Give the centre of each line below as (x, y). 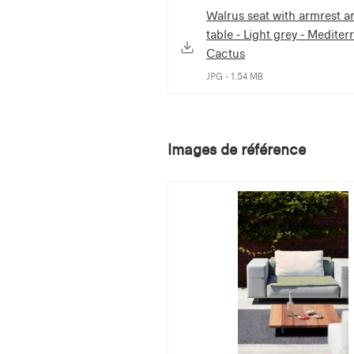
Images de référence (237, 149)
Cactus (226, 53)
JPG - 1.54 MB (235, 76)
